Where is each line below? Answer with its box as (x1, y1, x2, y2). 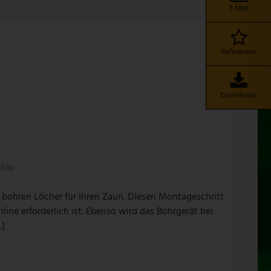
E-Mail (229, 2, 249, 12)
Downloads (221, 90, 256, 99)
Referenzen (221, 46, 256, 56)
